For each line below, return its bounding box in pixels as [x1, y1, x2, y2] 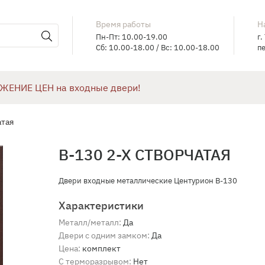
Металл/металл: [59, 217, 121, 228]
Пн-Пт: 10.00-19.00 [96, 31, 168, 42]
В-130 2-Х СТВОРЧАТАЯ [59, 144, 231, 164]
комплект [82, 243, 121, 254]
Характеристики [59, 199, 144, 212]
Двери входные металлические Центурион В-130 [59, 176, 237, 186]
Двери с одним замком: [59, 230, 150, 241]
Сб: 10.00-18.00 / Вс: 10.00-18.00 [96, 42, 220, 53]
